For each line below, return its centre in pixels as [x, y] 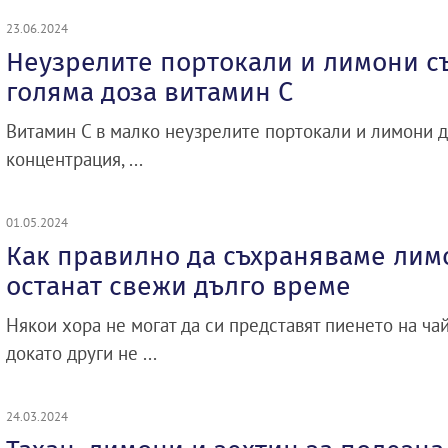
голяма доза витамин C [149, 92]
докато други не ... [81, 353]
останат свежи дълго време [178, 286]
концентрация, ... [74, 159]
